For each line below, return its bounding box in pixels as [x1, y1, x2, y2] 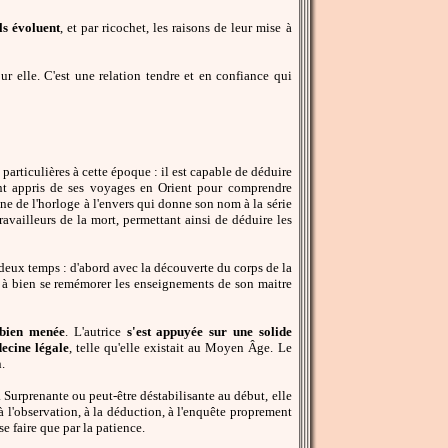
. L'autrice [65, 323, 127, 339]
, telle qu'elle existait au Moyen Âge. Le [69, 339, 292, 355]
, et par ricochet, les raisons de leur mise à [59, 19, 292, 35]
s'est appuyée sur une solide [126, 323, 292, 339]
